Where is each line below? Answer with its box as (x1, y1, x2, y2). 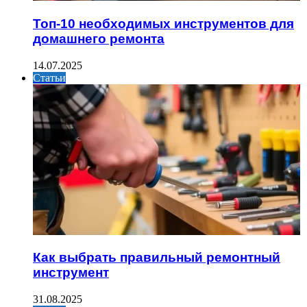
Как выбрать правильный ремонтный (33, 250, 280, 265)
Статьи (33, 71, 66, 84)
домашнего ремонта (33, 31, 164, 46)
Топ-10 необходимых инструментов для (33, 16, 294, 31)
